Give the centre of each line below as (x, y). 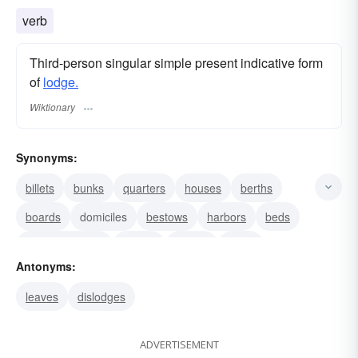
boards (43, 216)
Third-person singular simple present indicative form (176, 63)
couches (47, 274)
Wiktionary (52, 106)
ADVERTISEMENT (179, 344)
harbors (227, 216)
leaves (42, 296)
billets (40, 187)
